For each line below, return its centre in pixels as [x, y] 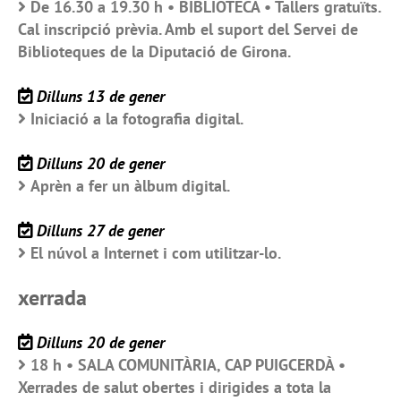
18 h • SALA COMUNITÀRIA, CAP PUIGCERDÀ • [188, 364]
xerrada [52, 297]
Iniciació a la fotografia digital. [137, 118]
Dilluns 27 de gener [100, 230]
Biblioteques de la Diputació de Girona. [154, 51]
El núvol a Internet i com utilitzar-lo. [156, 252]
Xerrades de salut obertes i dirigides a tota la [175, 387]
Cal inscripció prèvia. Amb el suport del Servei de [188, 29]
